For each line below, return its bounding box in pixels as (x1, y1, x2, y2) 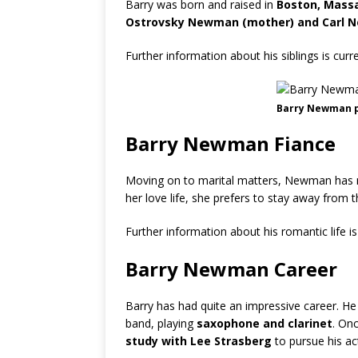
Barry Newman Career (125, 256, 337, 282)
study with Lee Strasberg (125, 333, 275, 348)
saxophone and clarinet (197, 316, 332, 331)
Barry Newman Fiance (125, 130, 336, 157)
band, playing (125, 316, 197, 331)
